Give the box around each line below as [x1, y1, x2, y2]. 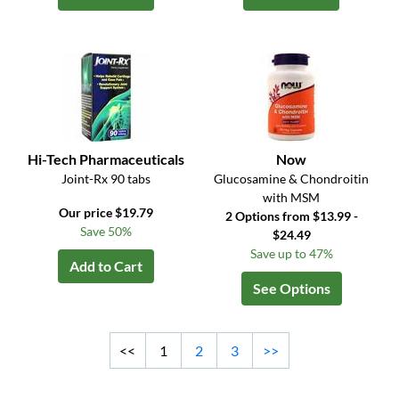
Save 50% [80, 224, 133, 240]
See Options [252, 280, 330, 297]
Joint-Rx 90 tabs [61, 171, 151, 187]
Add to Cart [69, 257, 143, 275]
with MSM [263, 190, 321, 206]
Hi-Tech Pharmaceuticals [28, 151, 185, 168]
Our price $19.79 [59, 205, 154, 221]
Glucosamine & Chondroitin [214, 171, 370, 187]
